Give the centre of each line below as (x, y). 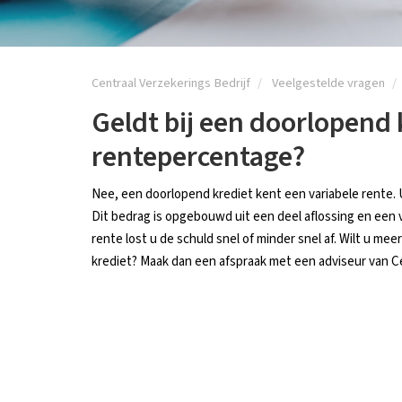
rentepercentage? (198, 157)
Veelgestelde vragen (328, 83)
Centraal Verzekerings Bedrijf (171, 83)
